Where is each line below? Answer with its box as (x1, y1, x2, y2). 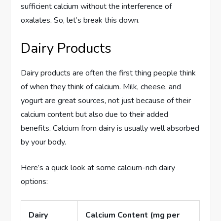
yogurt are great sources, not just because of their (21, 95, 191, 106)
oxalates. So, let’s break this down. (21, 14, 140, 26)
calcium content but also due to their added (21, 109, 169, 120)
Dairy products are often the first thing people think (21, 67, 196, 78)
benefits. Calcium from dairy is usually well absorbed (21, 122, 200, 134)
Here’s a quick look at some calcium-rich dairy (21, 162, 176, 173)
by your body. (21, 136, 67, 147)
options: (21, 176, 48, 187)
